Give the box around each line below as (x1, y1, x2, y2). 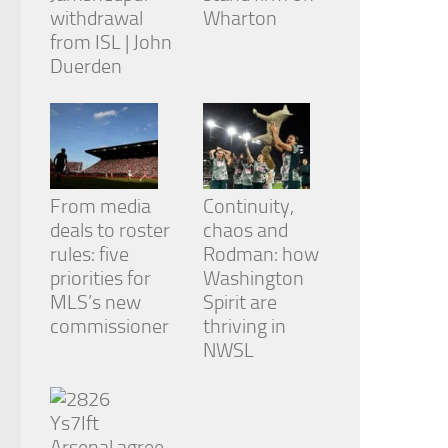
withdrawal (50, 6, 143, 31)
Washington (202, 266, 304, 291)
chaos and (202, 218, 288, 243)
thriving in (202, 314, 286, 339)
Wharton (202, 6, 277, 31)
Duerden (50, 54, 122, 79)
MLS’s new (50, 290, 141, 315)
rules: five (50, 242, 129, 267)
